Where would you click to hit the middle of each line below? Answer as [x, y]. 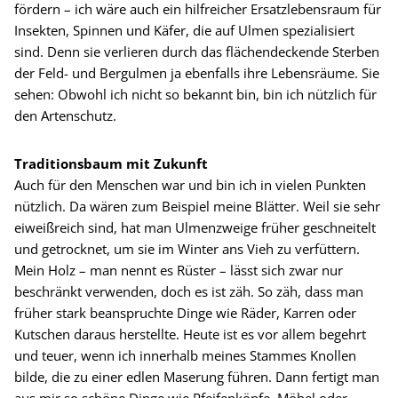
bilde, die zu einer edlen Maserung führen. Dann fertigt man [197, 377]
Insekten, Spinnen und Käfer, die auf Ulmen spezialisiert [184, 31]
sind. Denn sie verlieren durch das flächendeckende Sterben [197, 52]
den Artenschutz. [65, 116]
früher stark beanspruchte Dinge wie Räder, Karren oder [185, 313]
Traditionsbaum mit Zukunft [111, 164]
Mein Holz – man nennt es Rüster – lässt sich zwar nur [179, 271]
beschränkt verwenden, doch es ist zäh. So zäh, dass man [189, 292]
